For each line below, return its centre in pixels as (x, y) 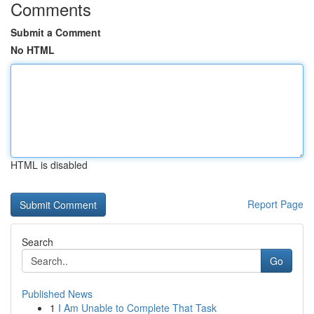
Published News (57, 294)
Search (37, 242)
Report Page (275, 204)
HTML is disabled (49, 165)
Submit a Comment (56, 32)
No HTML (33, 50)
